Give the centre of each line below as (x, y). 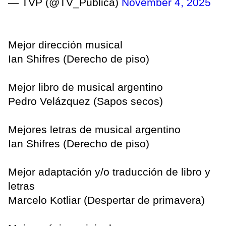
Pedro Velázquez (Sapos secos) (86, 101)
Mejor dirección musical (65, 45)
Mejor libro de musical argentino (86, 87)
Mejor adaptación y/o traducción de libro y (109, 172)
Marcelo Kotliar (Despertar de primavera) (106, 200)
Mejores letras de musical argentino (94, 130)
